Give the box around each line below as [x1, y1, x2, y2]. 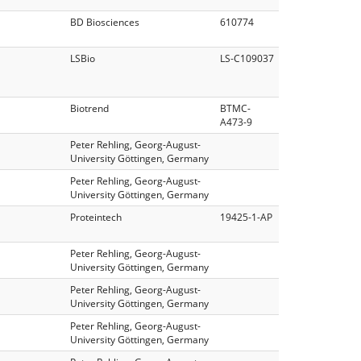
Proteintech [70, 210, 122, 224]
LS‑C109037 [220, 51, 274, 65]
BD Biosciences [70, 15, 139, 29]
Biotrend [70, 101, 109, 115]
